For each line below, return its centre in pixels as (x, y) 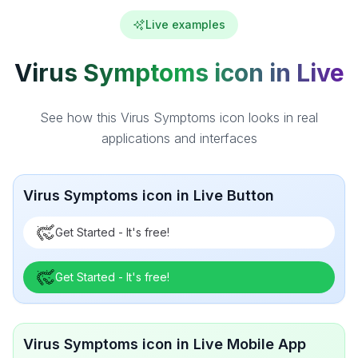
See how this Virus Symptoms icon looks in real (179, 117)
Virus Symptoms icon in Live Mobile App (165, 344)
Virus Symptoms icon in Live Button (149, 195)
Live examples (185, 24)
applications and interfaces (179, 138)
